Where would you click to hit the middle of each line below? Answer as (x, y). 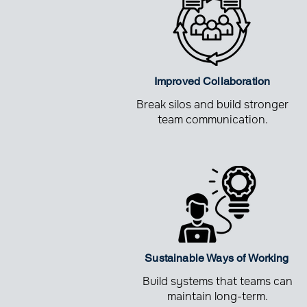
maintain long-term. (217, 296)
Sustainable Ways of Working (217, 258)
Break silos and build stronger (212, 105)
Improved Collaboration (212, 81)
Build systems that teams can (217, 281)
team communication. (212, 120)
